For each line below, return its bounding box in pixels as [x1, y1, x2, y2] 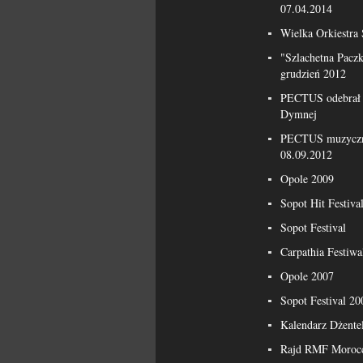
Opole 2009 [280, 171, 335, 186]
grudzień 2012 [280, 66, 347, 81]
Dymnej [280, 106, 318, 122]
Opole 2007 [280, 268, 335, 284]
